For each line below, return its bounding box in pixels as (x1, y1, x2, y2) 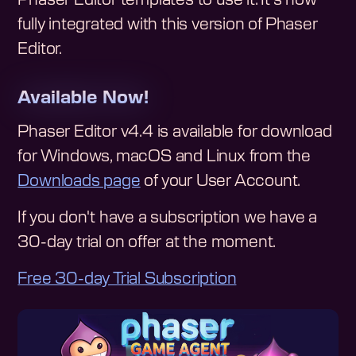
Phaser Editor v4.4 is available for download (17, 124, 332, 141)
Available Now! (17, 89, 149, 107)
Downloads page (17, 173, 141, 190)
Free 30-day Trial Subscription (17, 271, 237, 288)
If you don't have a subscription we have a (17, 210, 318, 226)
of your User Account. (140, 173, 301, 190)
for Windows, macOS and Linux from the (17, 149, 311, 165)
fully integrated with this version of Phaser (17, 16, 318, 33)
